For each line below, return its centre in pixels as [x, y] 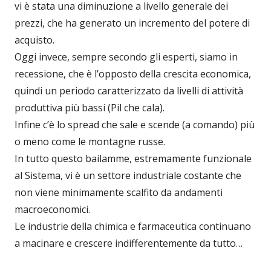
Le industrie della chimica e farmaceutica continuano [133, 227]
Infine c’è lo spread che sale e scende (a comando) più [135, 125]
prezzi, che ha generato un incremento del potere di [132, 23]
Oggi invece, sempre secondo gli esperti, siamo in [126, 57]
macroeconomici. [52, 210]
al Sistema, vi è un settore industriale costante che [128, 176]
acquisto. [34, 40]
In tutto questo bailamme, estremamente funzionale [133, 159]
